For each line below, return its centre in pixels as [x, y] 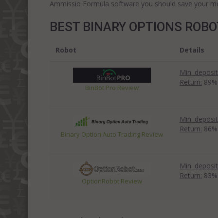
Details [192, 50]
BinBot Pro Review [112, 87]
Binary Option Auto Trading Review [112, 134]
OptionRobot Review [112, 181]
